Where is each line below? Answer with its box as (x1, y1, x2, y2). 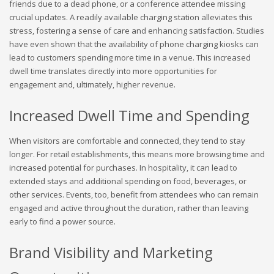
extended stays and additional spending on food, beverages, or (9, 175, 246, 187)
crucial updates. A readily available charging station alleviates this (9, 11, 253, 23)
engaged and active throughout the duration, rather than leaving (9, 202, 248, 213)
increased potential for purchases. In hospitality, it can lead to (9, 161, 237, 173)
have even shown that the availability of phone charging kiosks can (9, 38, 259, 50)
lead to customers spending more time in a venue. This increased (9, 51, 251, 63)
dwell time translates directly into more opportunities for (9, 65, 217, 76)
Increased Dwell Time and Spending (9, 105, 250, 125)
